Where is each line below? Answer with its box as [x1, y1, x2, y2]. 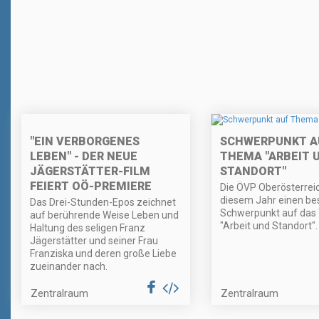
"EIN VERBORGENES [30, 135, 140, 149]
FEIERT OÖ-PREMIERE [30, 179, 152, 194]
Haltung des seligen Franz [30, 222, 145, 234]
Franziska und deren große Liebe [30, 248, 177, 260]
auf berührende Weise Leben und [30, 209, 179, 221]
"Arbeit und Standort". [219, 220, 318, 232]
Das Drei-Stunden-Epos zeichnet [30, 197, 176, 209]
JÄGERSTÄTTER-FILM [30, 164, 150, 179]
